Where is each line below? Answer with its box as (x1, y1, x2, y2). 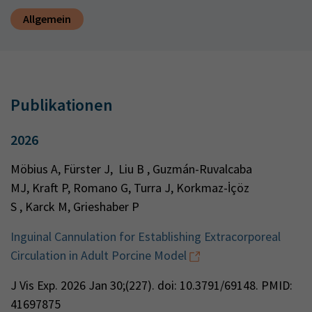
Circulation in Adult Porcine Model (10, 247, 187, 263)
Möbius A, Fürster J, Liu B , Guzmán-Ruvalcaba (10, 161, 252, 177)
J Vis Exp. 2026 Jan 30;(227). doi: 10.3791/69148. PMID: (10, 277, 292, 293)
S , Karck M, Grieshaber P (10, 198, 142, 214)
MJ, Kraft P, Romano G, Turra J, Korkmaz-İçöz (10, 180, 249, 196)
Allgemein (23, 12, 71, 26)
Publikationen (10, 94, 113, 116)
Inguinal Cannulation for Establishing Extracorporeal (10, 228, 281, 244)
